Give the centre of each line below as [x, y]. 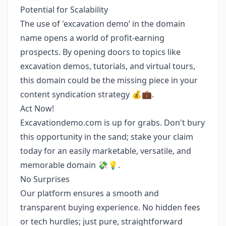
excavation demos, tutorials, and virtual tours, [108, 66]
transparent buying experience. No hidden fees [110, 207]
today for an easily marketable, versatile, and [106, 151]
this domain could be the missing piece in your [109, 80]
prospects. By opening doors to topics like [100, 52]
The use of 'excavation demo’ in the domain [103, 24]
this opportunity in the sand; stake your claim [107, 137]
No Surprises [45, 179]
